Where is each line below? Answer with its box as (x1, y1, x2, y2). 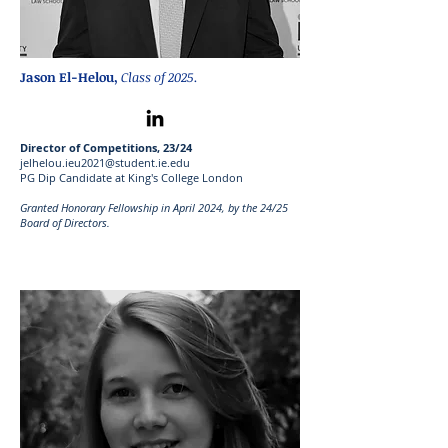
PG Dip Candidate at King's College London (20, 170, 243, 185)
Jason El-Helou (20, 68, 114, 86)
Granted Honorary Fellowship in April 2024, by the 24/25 (20, 200, 288, 215)
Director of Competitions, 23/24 (20, 140, 192, 155)
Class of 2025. (121, 68, 198, 86)
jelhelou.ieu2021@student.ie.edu (20, 155, 190, 170)
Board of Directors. (20, 215, 110, 230)
